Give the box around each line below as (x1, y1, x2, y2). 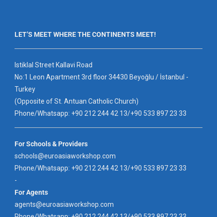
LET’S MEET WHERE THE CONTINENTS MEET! (15, 30, 156, 38)
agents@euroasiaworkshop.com (15, 200, 114, 208)
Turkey (15, 85, 35, 93)
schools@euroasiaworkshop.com (15, 152, 116, 160)
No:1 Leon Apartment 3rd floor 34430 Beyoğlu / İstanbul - (15, 73, 188, 81)
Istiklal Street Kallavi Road (15, 61, 93, 69)
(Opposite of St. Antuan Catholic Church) (15, 97, 139, 105)
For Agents (15, 188, 48, 196)
